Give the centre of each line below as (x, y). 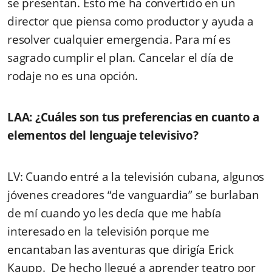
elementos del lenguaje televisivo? (134, 135)
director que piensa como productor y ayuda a (131, 21)
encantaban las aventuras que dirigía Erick (121, 249)
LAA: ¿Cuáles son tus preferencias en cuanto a (133, 117)
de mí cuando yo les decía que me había (114, 213)
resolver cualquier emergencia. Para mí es (119, 39)
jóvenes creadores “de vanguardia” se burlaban (133, 195)
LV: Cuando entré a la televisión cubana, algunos (136, 176)
